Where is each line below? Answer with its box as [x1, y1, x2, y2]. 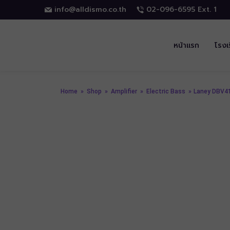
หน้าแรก [174, 40, 200, 51]
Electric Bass [146, 88, 185, 95]
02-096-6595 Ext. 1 [146, 4, 217, 15]
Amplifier [111, 88, 137, 95]
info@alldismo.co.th [54, 4, 126, 15]
